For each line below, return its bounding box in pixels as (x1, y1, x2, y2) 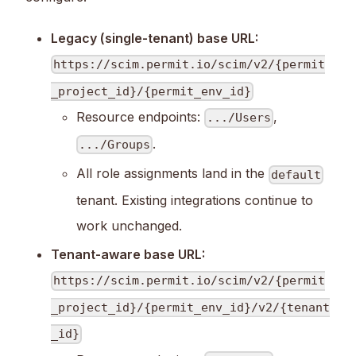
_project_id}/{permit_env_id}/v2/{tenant (51, 300, 330, 315)
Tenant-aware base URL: (51, 246, 205, 262)
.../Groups (79, 137, 151, 153)
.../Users (207, 110, 272, 126)
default (271, 167, 322, 182)
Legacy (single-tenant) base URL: (51, 29, 258, 46)
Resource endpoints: (76, 108, 204, 125)
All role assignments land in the (76, 165, 269, 182)
